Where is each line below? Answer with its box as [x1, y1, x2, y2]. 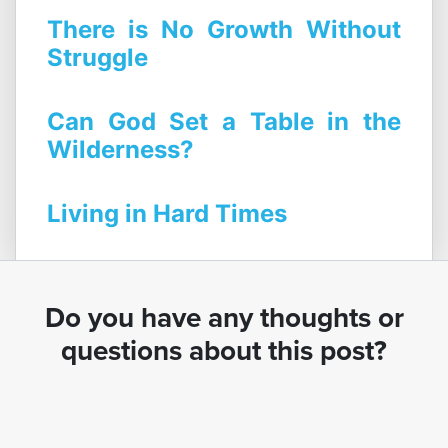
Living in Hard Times [47, 199, 287, 229]
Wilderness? [47, 135, 194, 165]
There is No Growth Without [47, 15, 401, 45]
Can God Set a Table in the [47, 107, 401, 137]
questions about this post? [61, 330, 387, 372]
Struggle [47, 43, 148, 73]
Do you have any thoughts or [44, 297, 404, 339]
